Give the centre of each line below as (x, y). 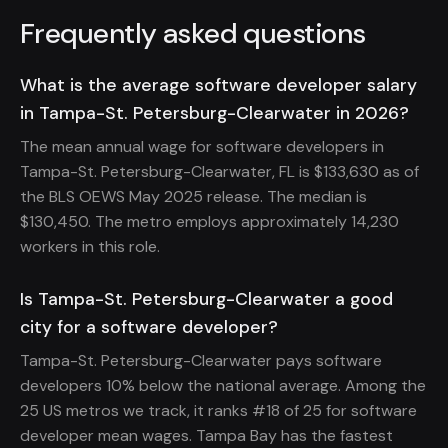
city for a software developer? (149, 326)
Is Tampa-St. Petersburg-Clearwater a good (206, 298)
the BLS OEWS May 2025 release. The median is (193, 197)
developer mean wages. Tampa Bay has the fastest (206, 435)
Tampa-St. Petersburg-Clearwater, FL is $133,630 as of (219, 172)
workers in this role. (90, 247)
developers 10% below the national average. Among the (223, 385)
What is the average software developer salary (218, 85)
